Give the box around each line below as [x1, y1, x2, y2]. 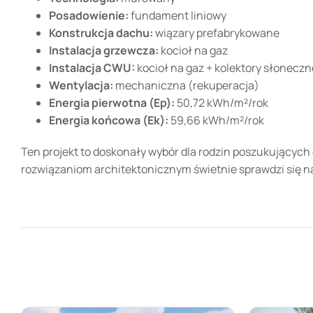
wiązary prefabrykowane [153, 25, 279, 41]
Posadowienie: [49, 8, 129, 24]
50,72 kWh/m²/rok [175, 95, 268, 111]
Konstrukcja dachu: [49, 25, 153, 41]
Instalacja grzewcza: [49, 43, 159, 59]
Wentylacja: [49, 78, 113, 94]
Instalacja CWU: [49, 60, 135, 76]
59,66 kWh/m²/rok [168, 112, 264, 129]
